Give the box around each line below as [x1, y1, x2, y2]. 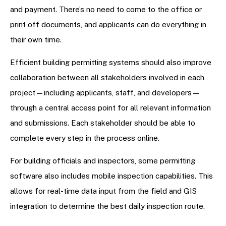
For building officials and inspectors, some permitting [10, 156, 195, 165]
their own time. [10, 35, 62, 44]
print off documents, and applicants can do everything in [10, 20, 206, 29]
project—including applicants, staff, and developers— [10, 88, 200, 97]
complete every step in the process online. [10, 134, 159, 143]
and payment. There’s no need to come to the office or [10, 5, 202, 14]
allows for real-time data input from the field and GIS [10, 187, 197, 196]
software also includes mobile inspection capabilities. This [10, 172, 213, 181]
